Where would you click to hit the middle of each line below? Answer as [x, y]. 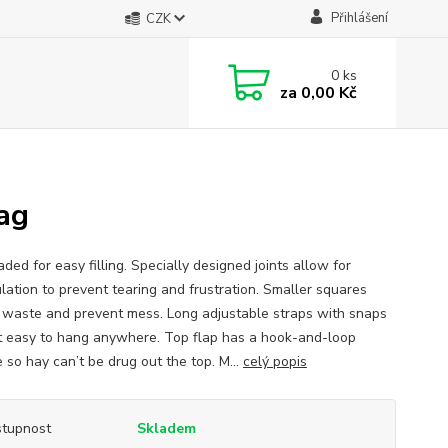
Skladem [166, 428]
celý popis [274, 361]
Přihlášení [359, 18]
